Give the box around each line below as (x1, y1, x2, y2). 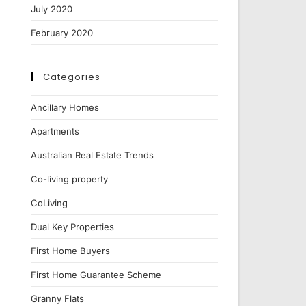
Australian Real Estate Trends (30, 150, 154, 161)
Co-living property (30, 173, 108, 184)
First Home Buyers (30, 245, 110, 256)
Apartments (30, 126, 79, 137)
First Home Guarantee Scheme (30, 269, 161, 280)
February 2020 (30, 27, 93, 38)
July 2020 (30, 3, 72, 14)
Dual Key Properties (30, 221, 114, 232)
